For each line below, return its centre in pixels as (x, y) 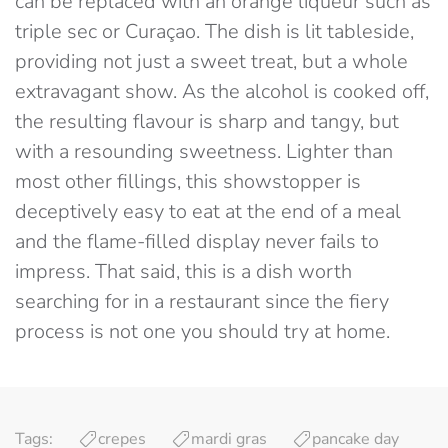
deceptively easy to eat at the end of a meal (208, 212)
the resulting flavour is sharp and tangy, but (207, 122)
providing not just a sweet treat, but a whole (211, 62)
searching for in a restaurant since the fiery (202, 302)
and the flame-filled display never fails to (197, 242)
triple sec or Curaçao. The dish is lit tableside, (214, 32)
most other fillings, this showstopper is (188, 182)
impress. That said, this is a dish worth (183, 272)
